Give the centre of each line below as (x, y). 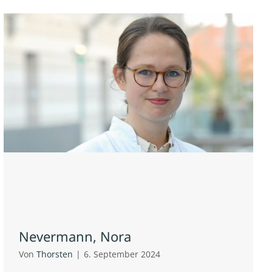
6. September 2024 (122, 254)
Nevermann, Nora (75, 236)
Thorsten (55, 254)
